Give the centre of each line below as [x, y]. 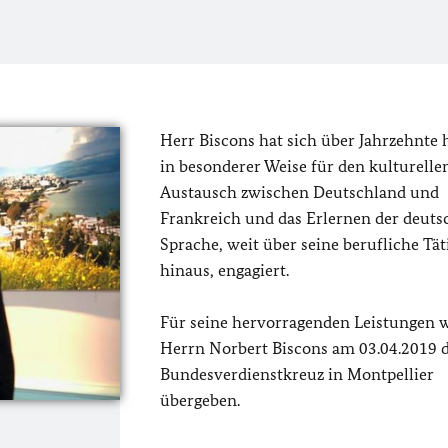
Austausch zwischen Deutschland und [299, 192]
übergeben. [199, 400]
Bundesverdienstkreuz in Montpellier [296, 374]
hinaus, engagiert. [224, 270]
